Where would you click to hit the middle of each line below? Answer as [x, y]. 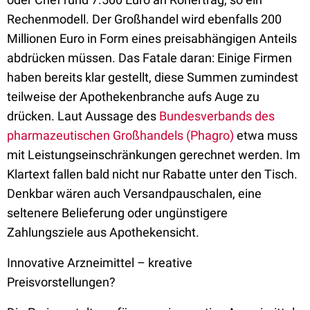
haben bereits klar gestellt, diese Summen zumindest [153, 77]
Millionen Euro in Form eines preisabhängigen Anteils [152, 38]
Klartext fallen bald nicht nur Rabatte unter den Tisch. [152, 174]
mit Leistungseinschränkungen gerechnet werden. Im [154, 155]
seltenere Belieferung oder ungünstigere [117, 213]
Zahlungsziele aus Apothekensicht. [103, 232]
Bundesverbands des [217, 116]
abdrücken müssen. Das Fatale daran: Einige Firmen [149, 58]
